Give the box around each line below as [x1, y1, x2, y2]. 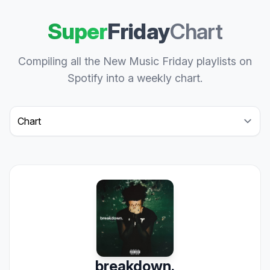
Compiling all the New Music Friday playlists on [18, 55, 252, 67]
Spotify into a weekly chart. [67, 72, 202, 84]
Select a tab [9, 107, 61, 119]
